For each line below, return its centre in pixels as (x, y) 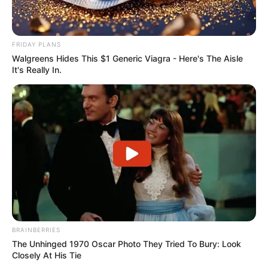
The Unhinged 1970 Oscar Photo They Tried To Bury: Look (127, 244)
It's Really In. (37, 69)
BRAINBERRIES (36, 230)
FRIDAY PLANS (36, 44)
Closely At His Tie (47, 255)
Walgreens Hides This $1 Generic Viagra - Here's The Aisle (127, 58)
